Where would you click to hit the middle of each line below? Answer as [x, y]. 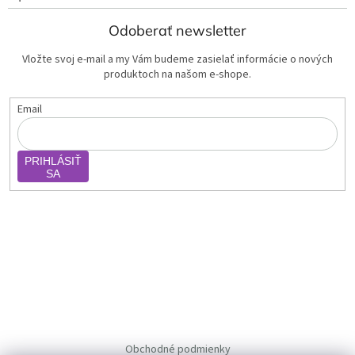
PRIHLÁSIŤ [53, 160]
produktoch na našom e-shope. [177, 74]
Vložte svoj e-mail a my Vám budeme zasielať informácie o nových [177, 59]
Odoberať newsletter [177, 30]
